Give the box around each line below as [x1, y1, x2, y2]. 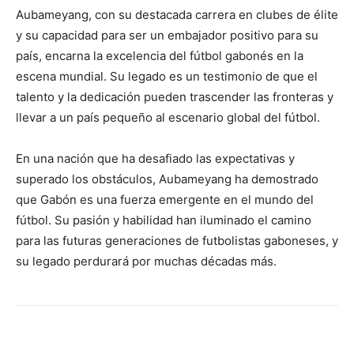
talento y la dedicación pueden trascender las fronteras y [16, 89, 333, 104]
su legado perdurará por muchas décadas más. [16, 254, 277, 269]
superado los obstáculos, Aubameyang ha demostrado [16, 171, 318, 186]
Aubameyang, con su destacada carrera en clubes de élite [16, 7, 338, 22]
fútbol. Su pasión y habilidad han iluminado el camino [16, 213, 311, 228]
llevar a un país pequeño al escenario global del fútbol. [16, 110, 320, 125]
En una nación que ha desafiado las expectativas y [16, 151, 295, 166]
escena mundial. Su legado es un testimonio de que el [16, 69, 318, 84]
